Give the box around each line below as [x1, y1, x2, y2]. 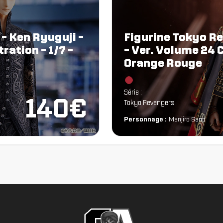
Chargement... [123, 75, 164, 84]
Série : [124, 87, 142, 97]
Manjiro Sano [169, 115, 206, 123]
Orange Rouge [124, 55, 202, 70]
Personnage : [124, 115, 167, 123]
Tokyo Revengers [124, 98, 174, 107]
